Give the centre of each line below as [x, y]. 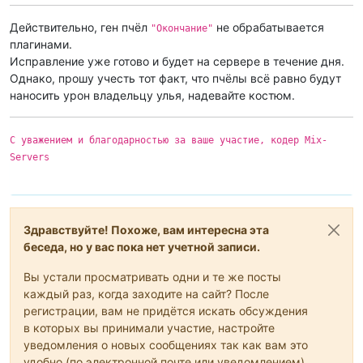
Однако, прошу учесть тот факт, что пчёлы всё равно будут [175, 79]
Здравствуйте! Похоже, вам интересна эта [146, 230]
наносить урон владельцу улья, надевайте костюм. [152, 96]
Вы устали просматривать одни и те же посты [152, 277]
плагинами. [41, 45]
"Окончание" [182, 29]
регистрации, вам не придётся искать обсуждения [166, 311]
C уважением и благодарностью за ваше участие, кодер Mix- [169, 141]
